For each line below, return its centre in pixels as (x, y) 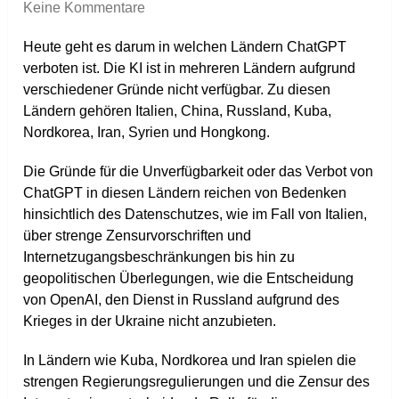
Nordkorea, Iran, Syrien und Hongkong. (147, 133)
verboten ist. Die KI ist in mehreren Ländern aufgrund (190, 69)
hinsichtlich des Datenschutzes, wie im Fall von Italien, (195, 215)
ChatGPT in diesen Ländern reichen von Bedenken (185, 193)
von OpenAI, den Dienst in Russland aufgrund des (182, 300)
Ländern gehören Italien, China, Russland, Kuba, (178, 111)
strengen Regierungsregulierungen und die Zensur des (197, 382)
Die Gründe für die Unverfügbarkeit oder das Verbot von (199, 172)
